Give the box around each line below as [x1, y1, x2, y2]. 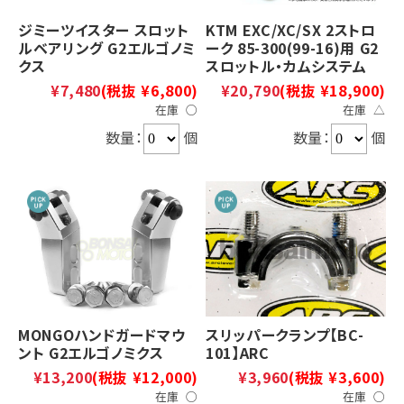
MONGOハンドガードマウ [18, 323, 186, 345]
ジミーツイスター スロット [18, 18, 189, 41]
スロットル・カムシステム [206, 54, 367, 77]
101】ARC [206, 341, 270, 363]
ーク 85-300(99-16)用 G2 [206, 36, 379, 59]
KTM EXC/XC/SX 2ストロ [206, 18, 376, 41]
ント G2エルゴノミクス [18, 341, 164, 363]
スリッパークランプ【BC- [206, 323, 364, 345]
